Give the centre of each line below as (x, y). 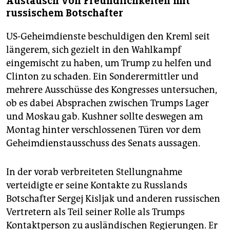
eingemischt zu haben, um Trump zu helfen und (109, 63)
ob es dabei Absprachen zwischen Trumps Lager (108, 103)
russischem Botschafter (65, 13)
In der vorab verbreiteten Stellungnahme (94, 172)
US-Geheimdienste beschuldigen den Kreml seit (108, 36)
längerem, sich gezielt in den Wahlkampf (94, 50)
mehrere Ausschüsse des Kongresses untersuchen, (112, 90)
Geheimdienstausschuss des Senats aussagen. (103, 143)
